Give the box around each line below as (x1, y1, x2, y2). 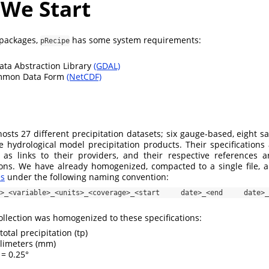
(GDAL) (94, 59, 120, 71)
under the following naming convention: (5, 171, 169, 183)
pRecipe (40, 36, 70, 45)
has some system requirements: (70, 34, 201, 46)
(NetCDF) (67, 70, 101, 82)
